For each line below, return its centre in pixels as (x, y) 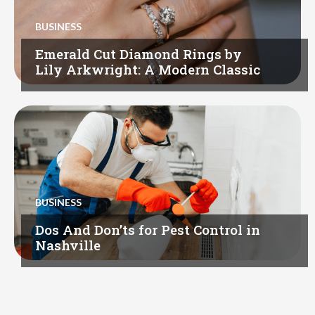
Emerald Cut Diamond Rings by (139, 54)
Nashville (68, 245)
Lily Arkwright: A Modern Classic (148, 70)
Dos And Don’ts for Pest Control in (148, 230)
